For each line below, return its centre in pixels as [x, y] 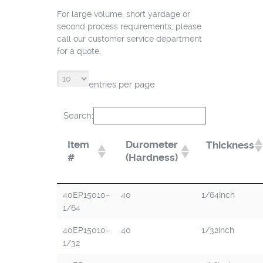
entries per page [122, 85]
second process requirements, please [129, 27]
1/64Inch [218, 195]
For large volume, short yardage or [123, 14]
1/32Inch [218, 230]
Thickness [230, 146]
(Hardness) [151, 158]
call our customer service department [129, 39]
